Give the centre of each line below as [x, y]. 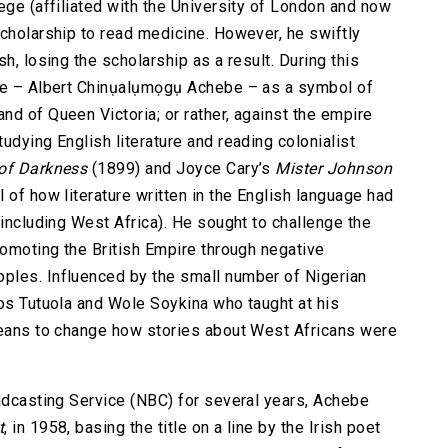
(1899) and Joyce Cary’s [181, 169]
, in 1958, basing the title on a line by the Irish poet [192, 428]
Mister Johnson [334, 169]
